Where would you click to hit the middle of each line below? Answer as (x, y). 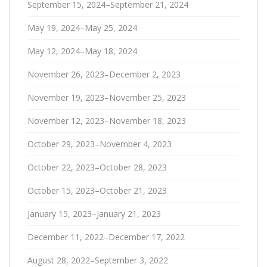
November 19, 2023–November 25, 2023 (107, 97)
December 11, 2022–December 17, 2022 (106, 237)
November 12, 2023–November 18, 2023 (107, 121)
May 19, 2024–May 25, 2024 (82, 28)
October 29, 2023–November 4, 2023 (100, 144)
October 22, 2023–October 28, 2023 (97, 167)
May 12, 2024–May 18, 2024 (82, 51)
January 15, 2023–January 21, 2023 (94, 214)
